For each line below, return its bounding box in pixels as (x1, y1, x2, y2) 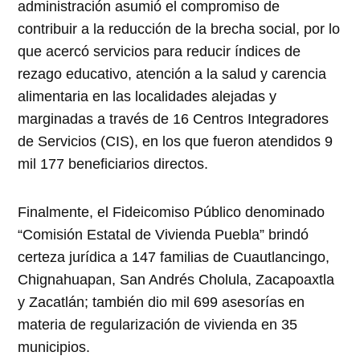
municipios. (18, 339, 91, 356)
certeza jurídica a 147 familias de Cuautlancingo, (18, 249, 330, 266)
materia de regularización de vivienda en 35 (18, 317, 298, 333)
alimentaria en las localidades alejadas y (18, 88, 277, 105)
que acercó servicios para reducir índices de (18, 43, 301, 60)
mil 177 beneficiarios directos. (18, 156, 209, 173)
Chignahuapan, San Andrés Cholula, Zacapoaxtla (18, 272, 335, 288)
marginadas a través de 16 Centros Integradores (18, 111, 329, 128)
